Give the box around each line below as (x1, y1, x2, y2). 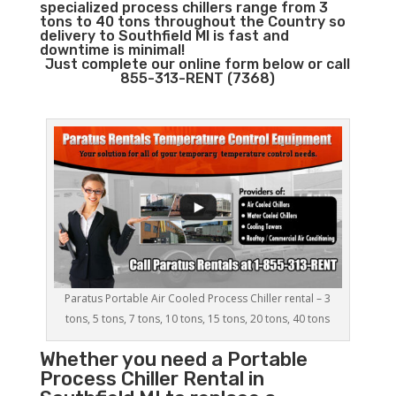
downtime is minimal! (39, 42, 185, 58)
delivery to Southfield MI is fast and (39, 27, 289, 44)
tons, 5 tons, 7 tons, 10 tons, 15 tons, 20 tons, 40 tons (65, 311, 331, 327)
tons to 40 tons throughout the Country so (39, 13, 346, 30)
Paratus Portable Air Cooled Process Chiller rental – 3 (65, 291, 331, 307)
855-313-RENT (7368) (120, 70, 276, 87)
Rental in (178, 367, 264, 392)
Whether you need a (39, 347, 227, 372)
